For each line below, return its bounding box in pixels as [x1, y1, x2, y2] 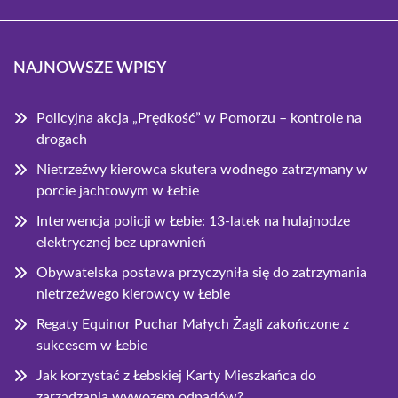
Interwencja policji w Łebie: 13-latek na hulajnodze [36, 214, 350, 228]
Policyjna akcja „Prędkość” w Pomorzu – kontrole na [36, 111, 362, 125]
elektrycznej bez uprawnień [36, 235, 206, 250]
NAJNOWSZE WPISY [13, 60, 166, 76]
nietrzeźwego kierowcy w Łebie [36, 287, 230, 301]
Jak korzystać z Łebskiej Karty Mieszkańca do [36, 369, 316, 383]
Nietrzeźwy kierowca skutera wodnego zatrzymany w [36, 163, 368, 177]
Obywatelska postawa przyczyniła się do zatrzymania [36, 266, 367, 280]
